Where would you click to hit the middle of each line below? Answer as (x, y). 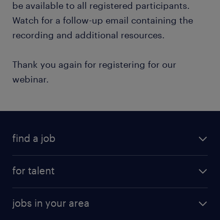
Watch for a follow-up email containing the (103, 20)
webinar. (30, 79)
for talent (33, 170)
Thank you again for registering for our (94, 64)
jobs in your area (51, 203)
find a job (34, 138)
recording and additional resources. (88, 35)
